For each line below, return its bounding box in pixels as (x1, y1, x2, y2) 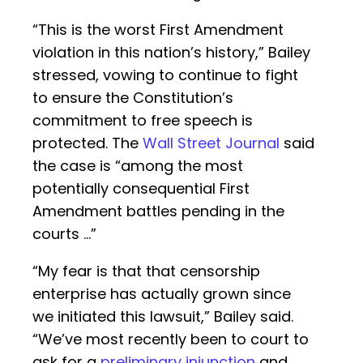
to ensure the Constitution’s (32, 88, 233, 109)
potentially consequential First (32, 178, 250, 199)
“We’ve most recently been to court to (32, 329, 309, 350)
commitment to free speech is (32, 110, 253, 131)
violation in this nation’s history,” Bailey (32, 42, 310, 63)
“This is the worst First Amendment (32, 19, 284, 41)
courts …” (32, 224, 96, 245)
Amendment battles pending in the (32, 201, 284, 222)
